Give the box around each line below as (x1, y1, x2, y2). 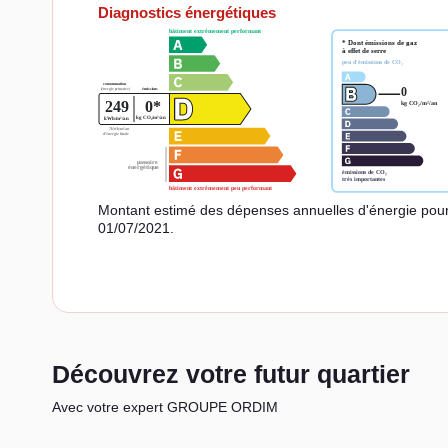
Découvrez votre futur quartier (52, 359, 410, 388)
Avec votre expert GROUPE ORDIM (52, 398, 278, 415)
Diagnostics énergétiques (98, 3, 276, 21)
